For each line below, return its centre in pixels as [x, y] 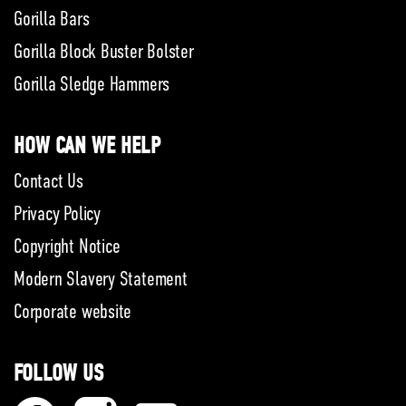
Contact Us [48, 180]
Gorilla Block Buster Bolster [104, 51]
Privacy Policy [57, 213]
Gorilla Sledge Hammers [92, 83]
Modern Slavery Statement [101, 278]
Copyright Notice [67, 246]
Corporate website [73, 311]
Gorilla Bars [52, 18]
